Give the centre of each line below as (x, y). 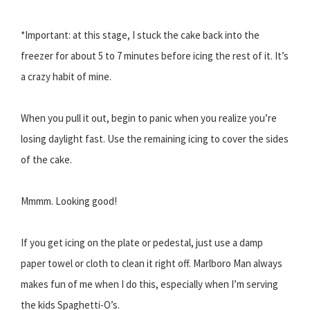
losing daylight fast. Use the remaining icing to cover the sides (155, 139)
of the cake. (46, 160)
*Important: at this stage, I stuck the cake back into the (140, 35)
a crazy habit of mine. (66, 77)
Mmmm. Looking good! (69, 201)
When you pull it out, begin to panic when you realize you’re (149, 118)
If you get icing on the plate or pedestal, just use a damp (142, 243)
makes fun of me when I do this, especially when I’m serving (149, 284)
